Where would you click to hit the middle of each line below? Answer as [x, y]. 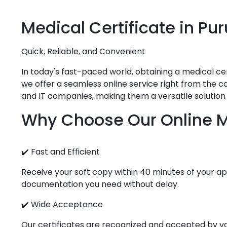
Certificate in [142, 28]
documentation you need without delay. [100, 184]
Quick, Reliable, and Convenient [83, 51]
